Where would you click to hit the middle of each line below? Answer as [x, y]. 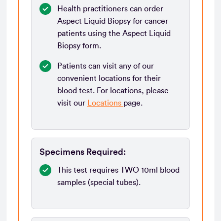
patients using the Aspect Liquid [114, 33]
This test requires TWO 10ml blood [118, 170]
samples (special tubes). [99, 182]
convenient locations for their [109, 78]
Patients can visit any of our [106, 66]
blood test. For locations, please [113, 91]
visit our [72, 103]
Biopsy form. [79, 46]
